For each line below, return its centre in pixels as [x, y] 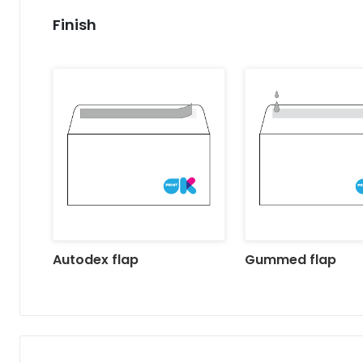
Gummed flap [290, 259]
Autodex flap [96, 259]
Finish [75, 24]
